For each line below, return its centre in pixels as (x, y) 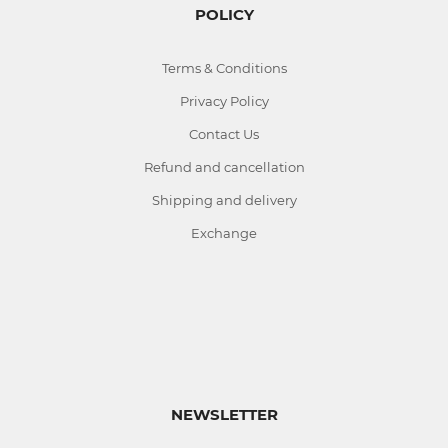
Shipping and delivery (224, 200)
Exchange (224, 233)
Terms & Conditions (224, 68)
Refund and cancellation (224, 167)
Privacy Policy (224, 101)
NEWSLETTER (224, 414)
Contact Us (224, 134)
